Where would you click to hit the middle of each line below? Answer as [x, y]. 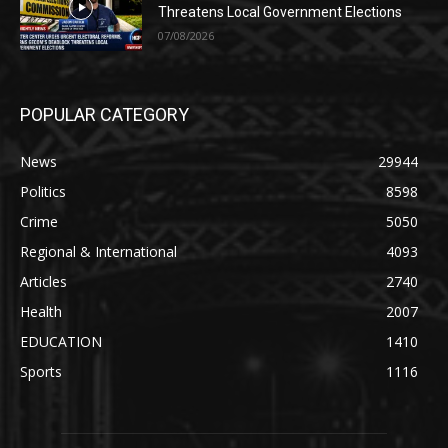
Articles [43, 281]
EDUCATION [61, 341]
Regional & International [98, 251]
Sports [41, 371]
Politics [43, 191]
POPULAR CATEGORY [104, 114]
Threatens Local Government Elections [280, 12]
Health [41, 311]
